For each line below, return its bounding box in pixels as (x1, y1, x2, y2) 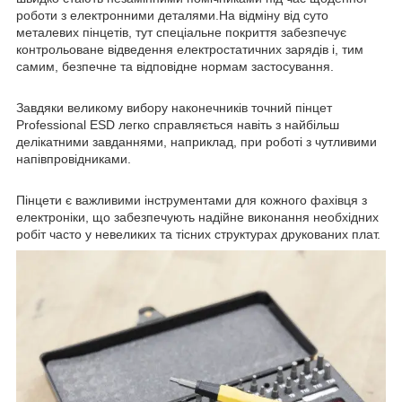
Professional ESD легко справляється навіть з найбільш (16, 117, 339, 132)
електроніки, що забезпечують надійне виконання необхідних (16, 209, 379, 224)
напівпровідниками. (16, 151, 131, 166)
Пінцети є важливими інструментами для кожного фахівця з (16, 192, 367, 207)
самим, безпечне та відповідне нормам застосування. (16, 58, 334, 74)
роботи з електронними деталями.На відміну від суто (16, 7, 328, 22)
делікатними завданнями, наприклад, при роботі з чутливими (16, 134, 377, 149)
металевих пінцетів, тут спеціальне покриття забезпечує (16, 24, 346, 39)
